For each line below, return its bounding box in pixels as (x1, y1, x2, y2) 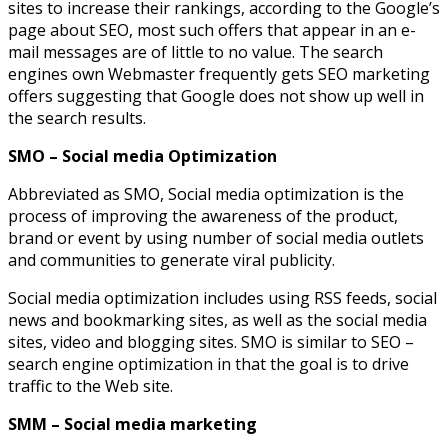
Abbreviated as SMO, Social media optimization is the (8, 182, 404, 205)
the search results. (8, 106, 146, 129)
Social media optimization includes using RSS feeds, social (8, 286, 437, 309)
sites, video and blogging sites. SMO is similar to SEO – (8, 330, 414, 353)
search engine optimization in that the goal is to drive (8, 352, 409, 375)
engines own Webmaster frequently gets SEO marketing (8, 62, 430, 85)
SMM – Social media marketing (8, 412, 257, 435)
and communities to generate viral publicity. (8, 248, 335, 271)
